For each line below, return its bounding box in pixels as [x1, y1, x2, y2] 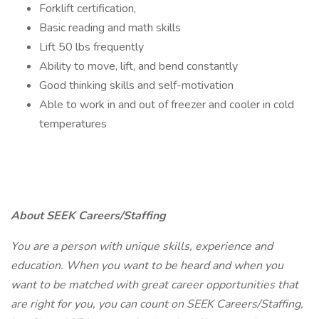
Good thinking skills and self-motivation [39, 78, 234, 93]
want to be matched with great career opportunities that [11, 277, 298, 293]
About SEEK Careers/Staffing [11, 208, 166, 224]
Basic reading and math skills [39, 20, 181, 36]
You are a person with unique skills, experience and [11, 239, 273, 254]
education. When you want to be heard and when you [11, 258, 283, 273]
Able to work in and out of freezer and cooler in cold [39, 97, 294, 113]
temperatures [39, 116, 107, 132]
